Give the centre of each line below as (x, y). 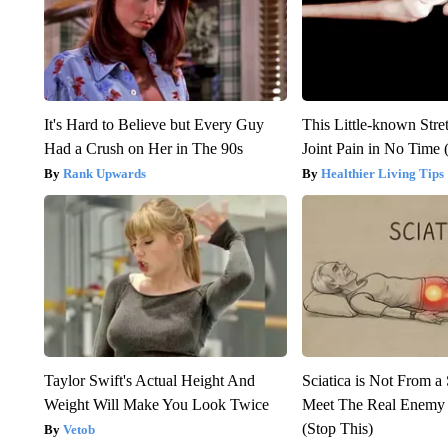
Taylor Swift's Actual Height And (149, 380)
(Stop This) (338, 428)
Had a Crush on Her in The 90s (143, 148)
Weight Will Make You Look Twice (156, 404)
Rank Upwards (104, 173)
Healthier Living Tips (383, 173)
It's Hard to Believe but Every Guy (153, 124)
